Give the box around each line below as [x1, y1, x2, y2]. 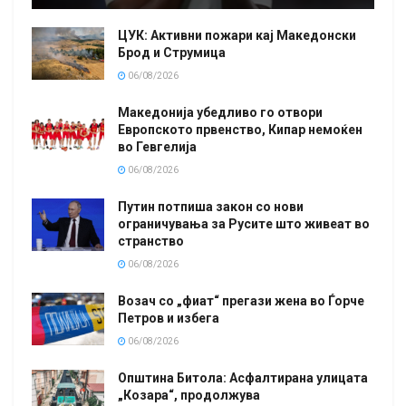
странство [118, 234, 184, 249]
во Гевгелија [118, 140, 197, 155]
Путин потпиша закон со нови [118, 199, 304, 215]
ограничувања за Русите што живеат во [118, 217, 370, 232]
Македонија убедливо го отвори [118, 105, 323, 121]
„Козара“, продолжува [118, 388, 260, 403]
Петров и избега [118, 311, 219, 326]
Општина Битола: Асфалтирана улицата [118, 371, 368, 386]
